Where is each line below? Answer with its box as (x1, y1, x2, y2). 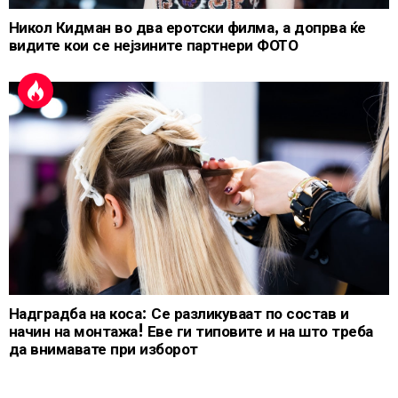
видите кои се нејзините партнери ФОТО (9, 36, 298, 54)
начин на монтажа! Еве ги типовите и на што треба (9, 322, 373, 340)
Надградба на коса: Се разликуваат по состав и (9, 305, 349, 322)
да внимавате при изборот (9, 340, 198, 358)
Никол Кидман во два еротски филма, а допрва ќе (9, 19, 366, 36)
